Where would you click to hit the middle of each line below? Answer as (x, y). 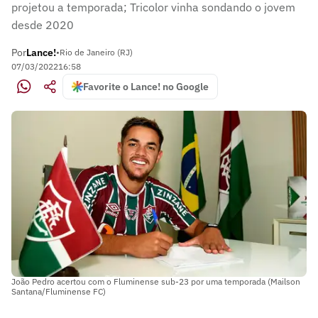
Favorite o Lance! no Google (146, 87)
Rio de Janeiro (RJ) (96, 52)
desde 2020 (43, 25)
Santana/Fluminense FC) (59, 291)
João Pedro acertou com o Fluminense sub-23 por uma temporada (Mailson (156, 281)
